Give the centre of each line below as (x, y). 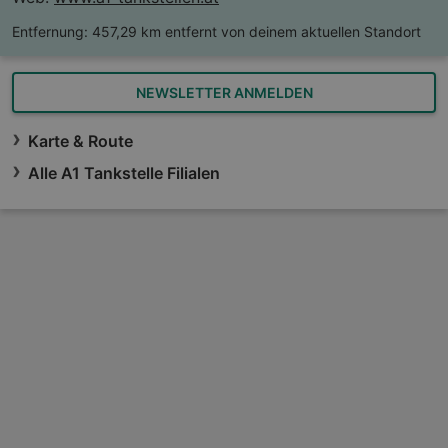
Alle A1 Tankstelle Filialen (124, 173)
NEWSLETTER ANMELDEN (224, 93)
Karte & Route (80, 141)
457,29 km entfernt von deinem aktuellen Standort (256, 32)
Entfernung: (50, 32)
